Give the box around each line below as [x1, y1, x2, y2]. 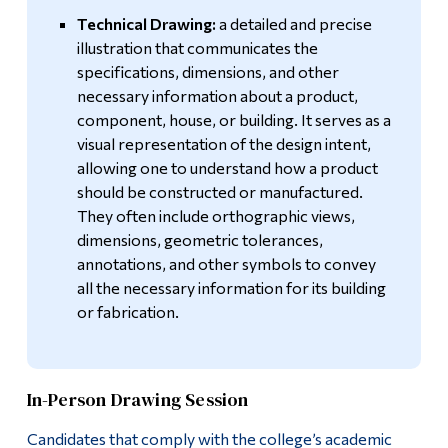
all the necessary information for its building [76, 278, 386, 298]
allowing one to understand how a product [76, 158, 378, 178]
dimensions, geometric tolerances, [76, 230, 323, 250]
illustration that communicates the [76, 38, 318, 58]
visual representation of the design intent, [76, 134, 371, 154]
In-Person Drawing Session [26, 387, 249, 413]
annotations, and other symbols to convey [76, 254, 376, 274]
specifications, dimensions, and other [76, 62, 339, 82]
